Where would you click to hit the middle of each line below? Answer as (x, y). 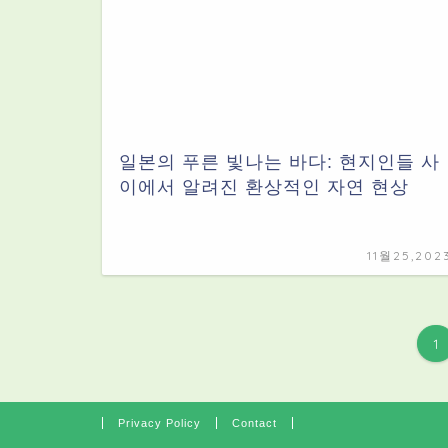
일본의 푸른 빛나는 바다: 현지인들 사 (279, 161)
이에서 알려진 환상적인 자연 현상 (264, 186)
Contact (254, 422)
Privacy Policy (159, 422)
